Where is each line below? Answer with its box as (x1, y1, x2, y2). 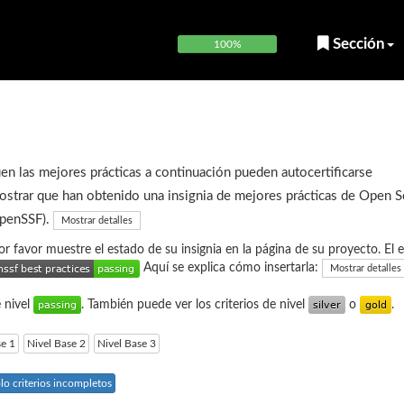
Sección (329, 36, 385, 51)
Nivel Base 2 (27, 338, 86, 350)
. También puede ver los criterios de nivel (81, 298, 308, 311)
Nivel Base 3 (97, 338, 156, 350)
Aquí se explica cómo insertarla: (140, 262, 322, 275)
